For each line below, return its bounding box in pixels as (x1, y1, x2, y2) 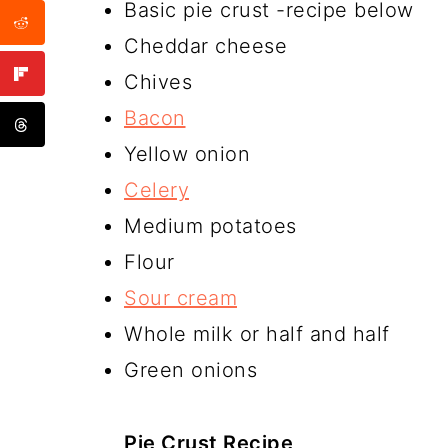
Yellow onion (124, 142, 250, 166)
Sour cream (124, 286, 237, 310)
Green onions (124, 358, 257, 382)
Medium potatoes (124, 214, 297, 238)
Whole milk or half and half (124, 322, 390, 346)
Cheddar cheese (124, 34, 287, 58)
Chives (124, 70, 192, 94)
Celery (124, 178, 189, 202)
